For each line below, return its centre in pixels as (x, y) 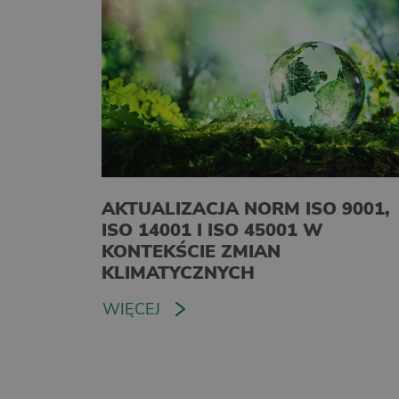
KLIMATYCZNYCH (178, 273)
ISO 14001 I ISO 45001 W (212, 230)
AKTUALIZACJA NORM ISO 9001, (245, 208)
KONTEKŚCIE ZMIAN (191, 251)
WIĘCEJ (131, 309)
